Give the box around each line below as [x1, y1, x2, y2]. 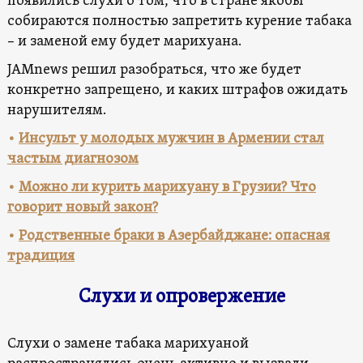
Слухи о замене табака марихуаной [6, 334, 249, 353]
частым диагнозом [6, 149, 139, 169]
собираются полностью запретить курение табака [6, 11, 352, 31]
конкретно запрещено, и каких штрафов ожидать [6, 80, 348, 100]
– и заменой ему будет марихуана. [6, 32, 241, 51]
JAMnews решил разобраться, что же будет [6, 60, 301, 79]
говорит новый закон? [6, 198, 158, 217]
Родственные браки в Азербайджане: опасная [18, 226, 330, 246]
